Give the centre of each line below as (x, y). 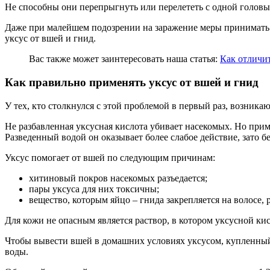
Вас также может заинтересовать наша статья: (124, 59)
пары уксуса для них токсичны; (94, 189)
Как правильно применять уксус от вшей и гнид (132, 82)
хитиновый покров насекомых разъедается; (118, 178)
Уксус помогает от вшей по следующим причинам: (110, 157)
